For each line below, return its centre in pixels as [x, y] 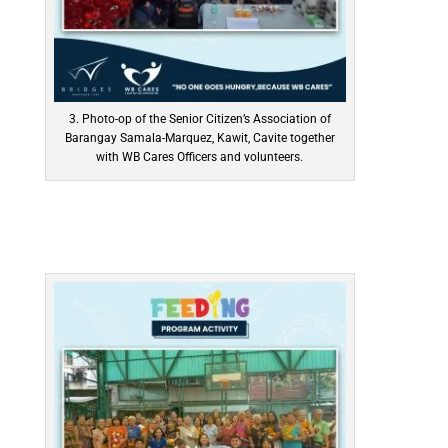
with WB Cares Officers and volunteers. [200, 156]
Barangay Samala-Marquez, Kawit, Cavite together [199, 137]
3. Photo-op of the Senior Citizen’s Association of [199, 118]
